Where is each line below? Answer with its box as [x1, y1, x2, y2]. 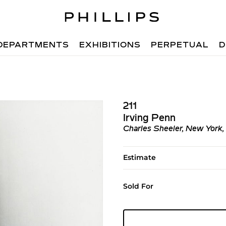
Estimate [123, 153, 156, 162]
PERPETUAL [151, 41, 209, 49]
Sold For [123, 182, 153, 191]
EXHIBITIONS [79, 41, 141, 49]
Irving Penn [123, 114, 176, 124]
